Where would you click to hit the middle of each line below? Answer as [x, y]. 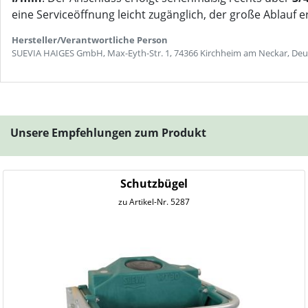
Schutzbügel [154, 184]
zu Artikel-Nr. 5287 [154, 202]
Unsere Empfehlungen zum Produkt [108, 133]
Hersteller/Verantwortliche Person [90, 40]
